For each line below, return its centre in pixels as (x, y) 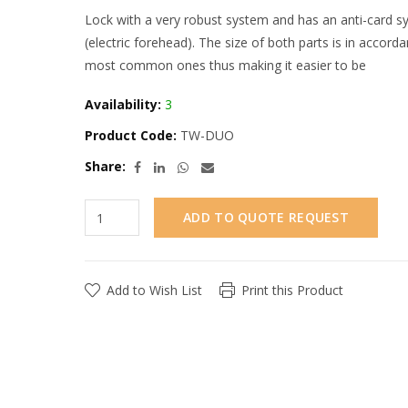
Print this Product (292, 291)
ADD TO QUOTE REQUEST (266, 218)
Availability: (123, 104)
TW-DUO (205, 135)
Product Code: (131, 135)
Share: (105, 166)
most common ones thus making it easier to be (225, 65)
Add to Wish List (154, 291)
